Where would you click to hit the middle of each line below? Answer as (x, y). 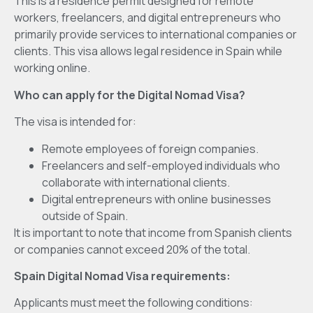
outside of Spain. (85, 216)
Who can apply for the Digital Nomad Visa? (130, 95)
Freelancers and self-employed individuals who (161, 165)
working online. (52, 68)
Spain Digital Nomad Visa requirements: (122, 276)
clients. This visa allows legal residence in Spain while (148, 51)
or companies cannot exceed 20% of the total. (132, 249)
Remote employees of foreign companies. (150, 148)
